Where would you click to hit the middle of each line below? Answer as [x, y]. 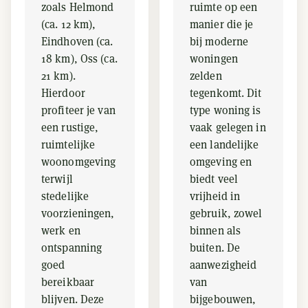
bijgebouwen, [223, 299]
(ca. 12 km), [69, 24]
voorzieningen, [78, 213]
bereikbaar [68, 282]
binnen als [216, 231]
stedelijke [65, 196]
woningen [214, 59]
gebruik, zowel [226, 213]
